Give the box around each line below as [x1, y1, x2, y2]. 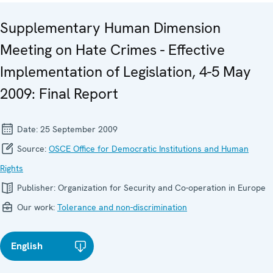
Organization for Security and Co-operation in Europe [58, 182, 266, 194]
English [11, 239, 43, 253]
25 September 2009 [40, 124, 118, 135]
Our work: [15, 202, 57, 213]
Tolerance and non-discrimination [57, 202, 187, 213]
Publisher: [15, 182, 58, 194]
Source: [15, 143, 49, 155]
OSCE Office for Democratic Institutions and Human [49, 143, 249, 155]
